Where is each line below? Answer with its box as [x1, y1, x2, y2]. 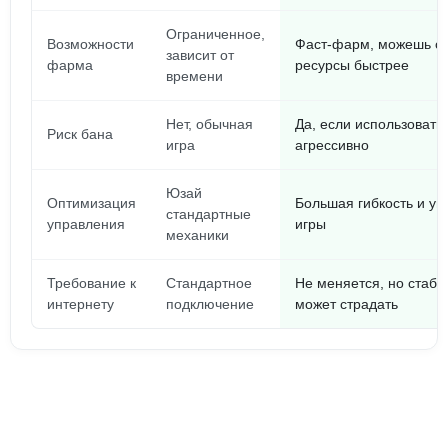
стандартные [166, 206, 251, 222]
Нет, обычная [166, 116, 253, 132]
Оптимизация [47, 195, 136, 211]
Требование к [47, 275, 136, 291]
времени [166, 68, 223, 84]
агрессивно [295, 137, 369, 153]
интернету [47, 296, 114, 312]
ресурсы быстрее [295, 57, 409, 73]
